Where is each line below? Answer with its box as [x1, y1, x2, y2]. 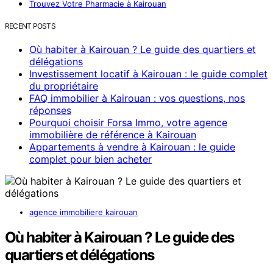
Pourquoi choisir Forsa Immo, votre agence [29, 116, 227, 129]
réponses [29, 104, 71, 116]
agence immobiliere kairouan [29, 207, 138, 217]
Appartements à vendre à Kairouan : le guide [29, 140, 235, 153]
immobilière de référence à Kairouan [29, 128, 196, 141]
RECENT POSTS [5, 21, 55, 31]
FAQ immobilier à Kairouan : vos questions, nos [29, 91, 245, 104]
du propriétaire [29, 79, 98, 92]
